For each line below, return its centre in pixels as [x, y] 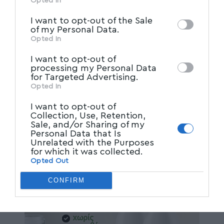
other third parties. [56, 40]
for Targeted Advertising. [84, 77]
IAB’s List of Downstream [152, 13]
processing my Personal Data [93, 68]
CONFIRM [66, 180]
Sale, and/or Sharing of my [87, 124]
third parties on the [58, 13]
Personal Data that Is [76, 133]
